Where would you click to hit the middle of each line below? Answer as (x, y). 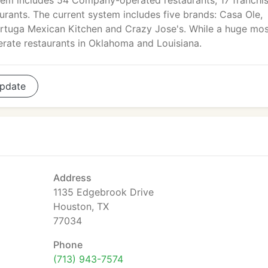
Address (72, 178)
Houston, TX (81, 206)
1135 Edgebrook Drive (103, 192)
